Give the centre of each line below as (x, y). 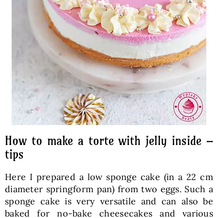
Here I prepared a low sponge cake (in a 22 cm (109, 177)
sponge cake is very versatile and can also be (109, 201)
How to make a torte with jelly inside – (109, 140)
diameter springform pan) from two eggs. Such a (109, 189)
